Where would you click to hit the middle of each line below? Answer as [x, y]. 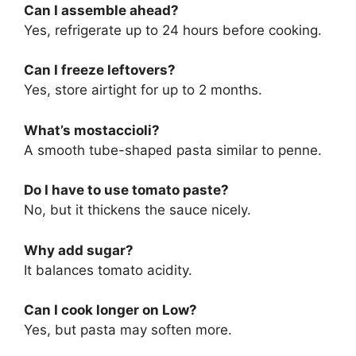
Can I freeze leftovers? [100, 70]
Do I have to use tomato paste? [126, 190]
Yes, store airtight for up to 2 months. [143, 90]
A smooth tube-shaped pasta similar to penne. [173, 150]
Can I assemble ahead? [101, 10]
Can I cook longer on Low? [110, 310]
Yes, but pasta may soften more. [128, 330]
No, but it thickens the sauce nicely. [137, 210]
